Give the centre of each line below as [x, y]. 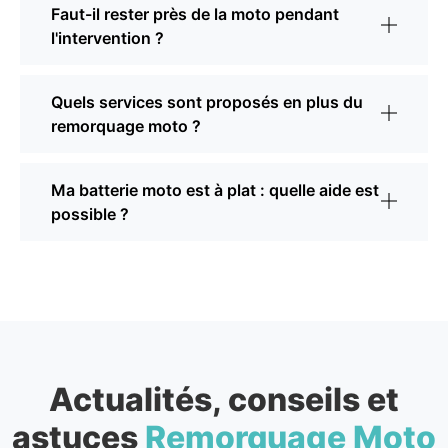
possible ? [90, 214]
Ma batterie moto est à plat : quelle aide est [215, 190]
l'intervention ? [107, 38]
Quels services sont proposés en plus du [207, 102]
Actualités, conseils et [224, 400]
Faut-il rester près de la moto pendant [195, 14]
